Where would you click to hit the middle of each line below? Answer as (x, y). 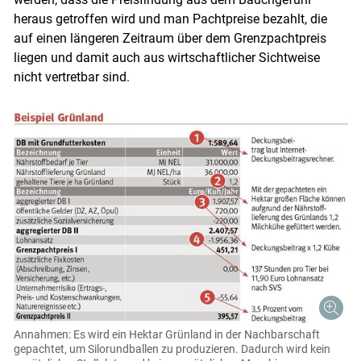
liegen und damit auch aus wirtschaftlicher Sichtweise (166, 58)
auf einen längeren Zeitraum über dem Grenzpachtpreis (170, 39)
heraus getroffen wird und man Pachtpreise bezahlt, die (170, 19)
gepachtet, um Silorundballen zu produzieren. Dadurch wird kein (172, 349)
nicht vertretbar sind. (71, 77)
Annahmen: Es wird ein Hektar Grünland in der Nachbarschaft (166, 335)
